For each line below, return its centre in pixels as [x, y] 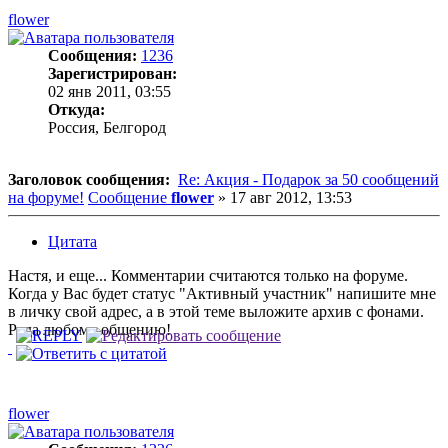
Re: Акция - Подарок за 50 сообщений [308, 179]
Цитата [72, 241]
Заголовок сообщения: [89, 179]
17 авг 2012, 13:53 [291, 197]
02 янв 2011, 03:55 [109, 91]
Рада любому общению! [89, 329]
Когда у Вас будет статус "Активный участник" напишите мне [222, 293]
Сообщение [127, 197]
